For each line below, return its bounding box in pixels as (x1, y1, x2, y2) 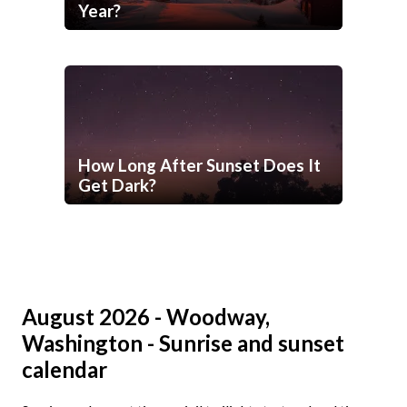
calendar (22, 356, 107, 383)
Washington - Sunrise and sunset (22, 330, 344, 357)
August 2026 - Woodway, (22, 303, 270, 331)
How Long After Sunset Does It (78, 155, 321, 176)
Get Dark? (78, 175, 156, 196)
